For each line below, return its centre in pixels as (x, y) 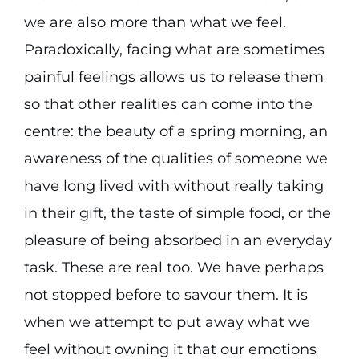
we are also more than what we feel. (155, 22)
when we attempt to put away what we (167, 322)
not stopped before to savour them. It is (165, 295)
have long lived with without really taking (173, 186)
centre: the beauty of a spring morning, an (175, 131)
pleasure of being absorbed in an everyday (177, 240)
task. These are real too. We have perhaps (173, 268)
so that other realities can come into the (168, 104)
